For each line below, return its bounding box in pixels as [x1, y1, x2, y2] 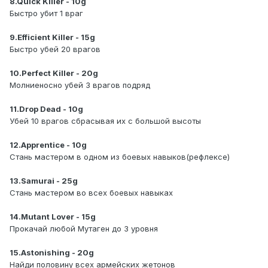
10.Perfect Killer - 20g [10, 68, 98, 78]
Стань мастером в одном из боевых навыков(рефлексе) [10, 152, 230, 162]
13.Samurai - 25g [10, 176, 78, 186]
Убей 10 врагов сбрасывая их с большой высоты [10, 116, 201, 126]
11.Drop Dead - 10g [10, 104, 83, 114]
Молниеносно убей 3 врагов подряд [10, 80, 150, 90]
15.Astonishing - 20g [10, 248, 94, 258]
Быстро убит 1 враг [10, 8, 83, 19]
